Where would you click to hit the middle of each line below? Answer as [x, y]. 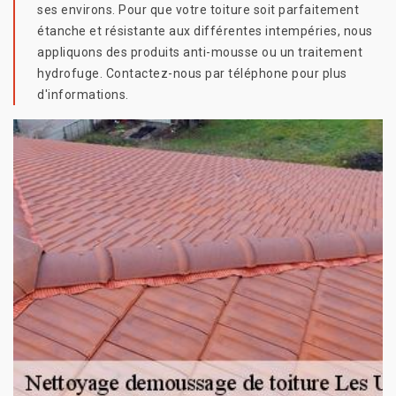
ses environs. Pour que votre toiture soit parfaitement [198, 10]
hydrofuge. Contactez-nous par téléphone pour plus [192, 74]
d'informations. [83, 95]
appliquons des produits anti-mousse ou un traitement [200, 53]
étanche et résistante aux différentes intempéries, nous [205, 31]
